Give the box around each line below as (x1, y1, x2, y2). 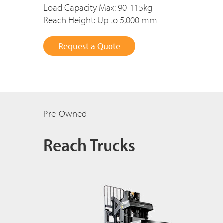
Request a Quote (58, 40, 120, 52)
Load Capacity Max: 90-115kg (43, 1, 152, 14)
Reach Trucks (43, 133, 135, 156)
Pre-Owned (43, 108, 87, 120)
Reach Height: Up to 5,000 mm (43, 14, 157, 26)
